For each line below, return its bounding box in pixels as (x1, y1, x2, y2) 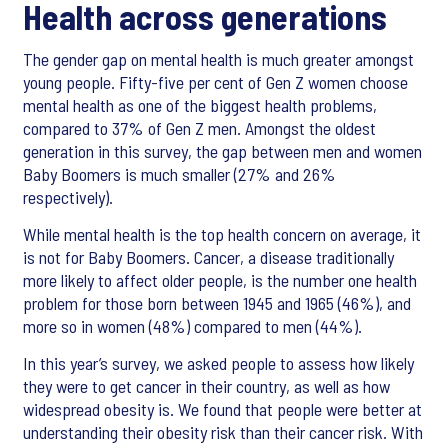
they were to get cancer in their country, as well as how (23, 375, 390, 397)
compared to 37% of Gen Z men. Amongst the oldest (23, 117, 376, 139)
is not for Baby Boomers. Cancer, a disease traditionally (23, 246, 394, 268)
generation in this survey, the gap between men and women (23, 140, 422, 162)
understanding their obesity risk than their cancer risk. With (23, 421, 423, 443)
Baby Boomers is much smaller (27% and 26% (23, 163, 336, 185)
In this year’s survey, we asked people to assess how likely (23, 352, 414, 374)
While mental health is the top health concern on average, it (23, 223, 421, 245)
